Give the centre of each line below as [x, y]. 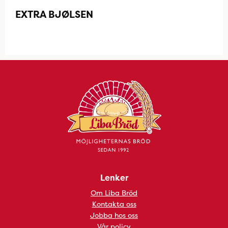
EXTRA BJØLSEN [54, 14]
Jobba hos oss [114, 215]
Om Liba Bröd [114, 193]
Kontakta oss [114, 204]
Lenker [114, 178]
